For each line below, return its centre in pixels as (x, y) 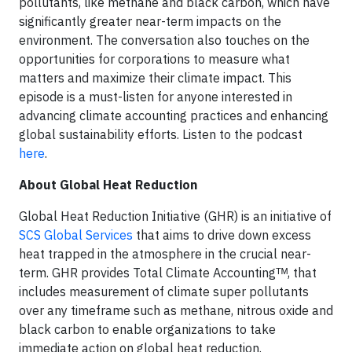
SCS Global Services (76, 235)
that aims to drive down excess (222, 235)
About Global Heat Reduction (108, 185)
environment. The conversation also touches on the (164, 40)
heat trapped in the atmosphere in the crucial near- (165, 254)
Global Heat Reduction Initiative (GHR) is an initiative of (175, 216)
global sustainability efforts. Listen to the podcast (161, 135)
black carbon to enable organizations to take (147, 330)
